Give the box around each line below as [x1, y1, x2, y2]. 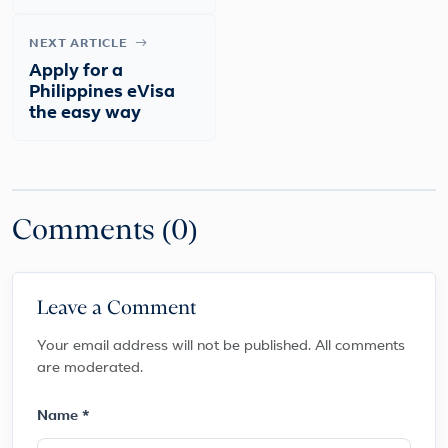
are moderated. [37, 361, 143, 377]
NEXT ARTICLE [29, 38, 131, 51]
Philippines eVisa [29, 84, 175, 102]
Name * [37, 409, 90, 425]
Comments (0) [12, 217, 197, 246]
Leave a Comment [37, 299, 196, 319]
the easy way [29, 105, 141, 123]
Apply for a [29, 63, 123, 81]
